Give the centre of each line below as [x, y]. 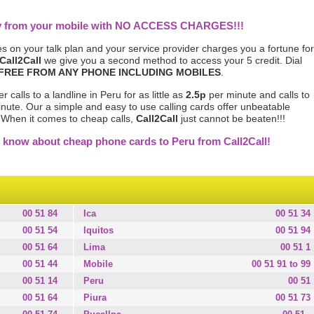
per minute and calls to [258, 95]
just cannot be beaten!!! [232, 118]
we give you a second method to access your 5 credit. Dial [172, 60]
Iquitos [98, 230]
